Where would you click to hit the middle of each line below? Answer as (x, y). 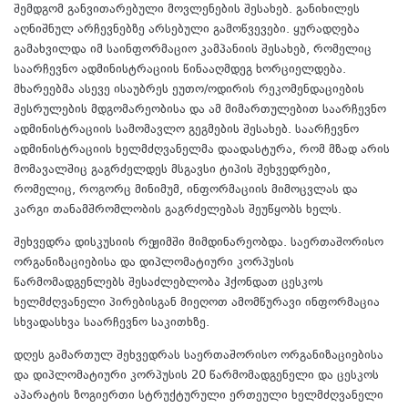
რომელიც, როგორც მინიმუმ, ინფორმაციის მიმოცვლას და (186, 190)
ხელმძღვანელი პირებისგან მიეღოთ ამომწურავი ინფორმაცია (197, 303)
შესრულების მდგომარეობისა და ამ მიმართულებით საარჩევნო (200, 110)
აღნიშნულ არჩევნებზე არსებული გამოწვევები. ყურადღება (187, 30)
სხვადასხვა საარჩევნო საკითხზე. (112, 323)
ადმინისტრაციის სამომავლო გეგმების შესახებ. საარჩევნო (186, 130)
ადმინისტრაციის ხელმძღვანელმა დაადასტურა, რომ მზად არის (202, 150)
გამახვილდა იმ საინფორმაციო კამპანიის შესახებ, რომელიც (193, 50)
